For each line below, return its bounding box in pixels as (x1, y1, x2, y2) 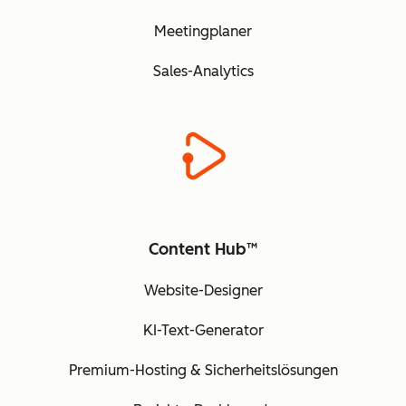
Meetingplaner (154, 23, 252, 41)
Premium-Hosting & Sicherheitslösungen (68, 362, 338, 380)
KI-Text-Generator (142, 322, 264, 340)
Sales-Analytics (152, 63, 254, 81)
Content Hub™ (148, 239, 258, 260)
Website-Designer (143, 282, 263, 300)
